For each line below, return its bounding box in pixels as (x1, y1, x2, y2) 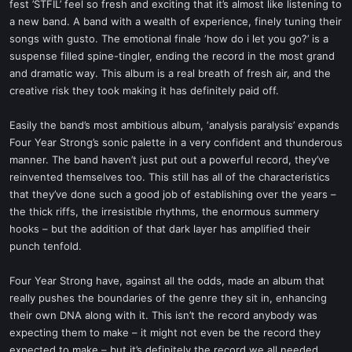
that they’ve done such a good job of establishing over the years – (9, 188, 336, 200)
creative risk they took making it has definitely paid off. (9, 84, 279, 97)
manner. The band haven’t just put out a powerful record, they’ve (9, 153, 330, 166)
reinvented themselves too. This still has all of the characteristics (9, 170, 330, 183)
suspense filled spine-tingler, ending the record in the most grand (9, 49, 335, 62)
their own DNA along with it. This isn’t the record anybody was (9, 309, 317, 321)
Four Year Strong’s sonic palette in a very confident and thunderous (9, 136, 343, 148)
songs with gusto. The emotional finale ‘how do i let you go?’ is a (9, 32, 328, 45)
